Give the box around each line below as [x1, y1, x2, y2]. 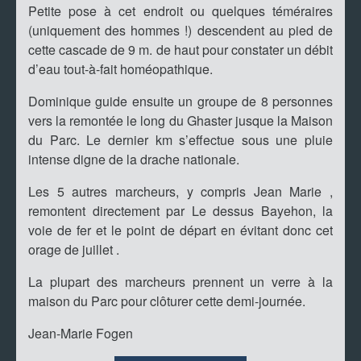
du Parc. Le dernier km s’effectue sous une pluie [28, 131, 333, 150]
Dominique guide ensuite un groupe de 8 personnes [28, 92, 333, 111]
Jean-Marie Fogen [28, 324, 133, 343]
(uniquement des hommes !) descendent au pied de [28, 21, 333, 40]
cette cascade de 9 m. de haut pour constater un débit [28, 40, 333, 60]
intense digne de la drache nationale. [28, 150, 239, 169]
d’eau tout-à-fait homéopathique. [28, 60, 213, 79]
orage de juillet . [28, 240, 119, 259]
